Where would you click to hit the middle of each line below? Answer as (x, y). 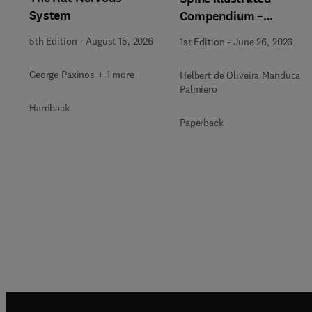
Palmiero (198, 89)
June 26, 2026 (263, 42)
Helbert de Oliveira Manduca (240, 75)
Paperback (202, 123)
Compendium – (222, 16)
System (50, 15)
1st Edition (202, 42)
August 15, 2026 (119, 41)
